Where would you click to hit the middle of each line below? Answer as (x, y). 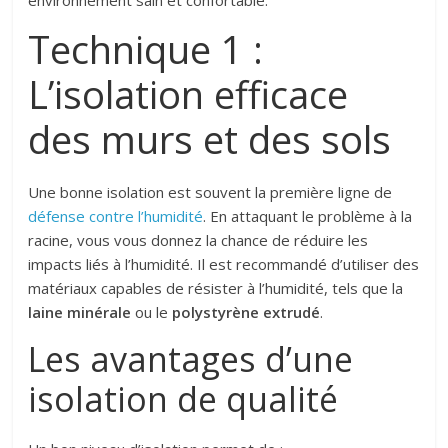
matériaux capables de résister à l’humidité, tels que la (216, 288)
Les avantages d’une (191, 359)
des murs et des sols (210, 139)
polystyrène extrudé (246, 312)
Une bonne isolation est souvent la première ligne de (210, 192)
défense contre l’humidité (116, 216)
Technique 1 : (146, 49)
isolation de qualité (183, 399)
